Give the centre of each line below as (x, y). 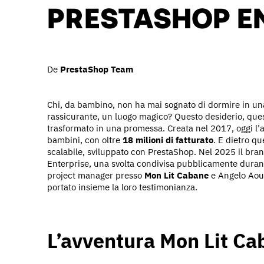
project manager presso (96, 175)
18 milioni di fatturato (168, 140)
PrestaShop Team (97, 69)
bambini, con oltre (85, 140)
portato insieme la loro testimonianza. (122, 187)
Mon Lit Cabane (176, 175)
